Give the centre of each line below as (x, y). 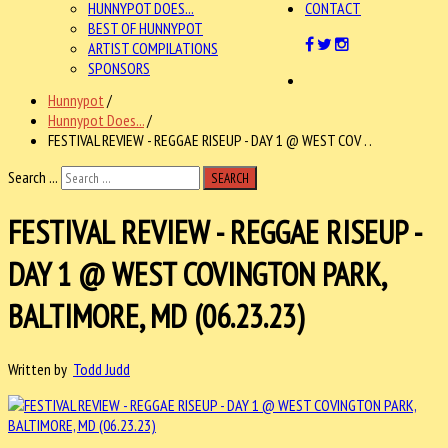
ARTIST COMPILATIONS (153, 48)
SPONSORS (119, 68)
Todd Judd (101, 368)
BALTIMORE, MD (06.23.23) (156, 316)
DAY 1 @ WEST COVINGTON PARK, (196, 274)
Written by (40, 368)
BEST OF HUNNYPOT (145, 28)
